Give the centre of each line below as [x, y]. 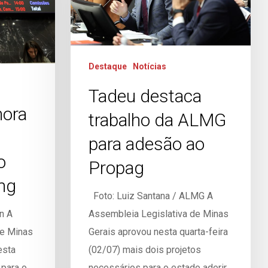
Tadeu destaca [145, 96]
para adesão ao [146, 144]
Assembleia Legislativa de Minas [158, 214]
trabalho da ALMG [157, 120]
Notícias [149, 66]
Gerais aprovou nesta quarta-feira [158, 232]
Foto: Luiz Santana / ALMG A [150, 196]
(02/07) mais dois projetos [144, 249]
